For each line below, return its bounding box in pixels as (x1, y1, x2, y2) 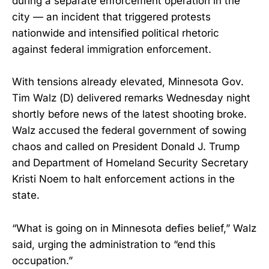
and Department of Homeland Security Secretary (12, 157, 249, 169)
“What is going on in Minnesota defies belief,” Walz (12, 222, 256, 234)
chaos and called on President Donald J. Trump (12, 141, 240, 153)
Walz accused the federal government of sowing (12, 124, 246, 137)
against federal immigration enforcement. (12, 43, 211, 56)
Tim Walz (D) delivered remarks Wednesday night (12, 92, 250, 104)
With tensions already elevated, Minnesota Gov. (12, 76, 244, 88)
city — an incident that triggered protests (12, 11, 211, 23)
